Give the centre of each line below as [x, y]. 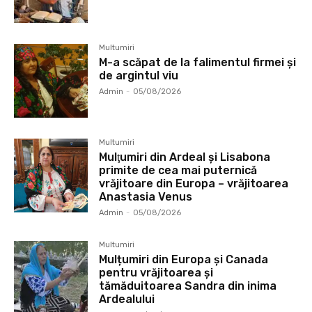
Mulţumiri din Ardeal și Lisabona [185, 157]
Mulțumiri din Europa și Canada [184, 260]
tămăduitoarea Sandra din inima [188, 286]
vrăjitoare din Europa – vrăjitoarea [194, 184]
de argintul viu [139, 75]
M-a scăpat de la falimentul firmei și [198, 62]
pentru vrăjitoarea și [156, 273]
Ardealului [127, 299]
